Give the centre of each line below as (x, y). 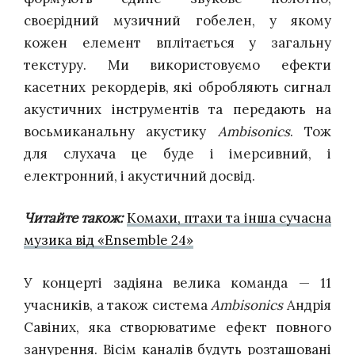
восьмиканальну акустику (121, 131)
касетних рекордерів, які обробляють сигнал (177, 87)
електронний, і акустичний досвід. (139, 176)
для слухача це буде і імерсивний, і (177, 153)
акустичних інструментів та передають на (177, 109)
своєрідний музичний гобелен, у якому (177, 20)
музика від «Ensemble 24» (109, 240)
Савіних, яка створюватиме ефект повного (177, 327)
